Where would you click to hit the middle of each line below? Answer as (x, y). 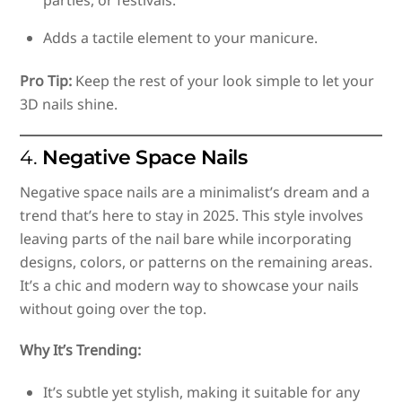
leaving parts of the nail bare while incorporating (186, 238)
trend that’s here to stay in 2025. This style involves (192, 215)
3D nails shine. (69, 104)
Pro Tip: (46, 81)
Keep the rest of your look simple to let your (223, 81)
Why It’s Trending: (81, 350)
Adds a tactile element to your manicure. (180, 37)
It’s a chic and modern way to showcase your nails (190, 285)
